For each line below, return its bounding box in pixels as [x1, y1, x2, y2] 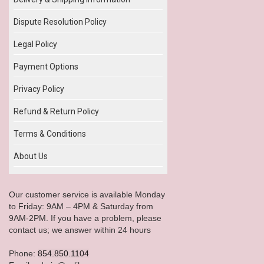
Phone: [9, 248, 38, 258]
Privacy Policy [14, 84, 64, 94]
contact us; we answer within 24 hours [9, 225, 151, 235]
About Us [14, 151, 48, 161]
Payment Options [14, 61, 78, 71]
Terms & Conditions [14, 128, 86, 138]
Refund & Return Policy [14, 106, 99, 116]
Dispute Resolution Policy [14, 16, 107, 27]
